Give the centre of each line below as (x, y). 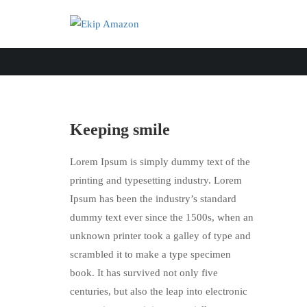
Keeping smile (120, 130)
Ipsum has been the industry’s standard (153, 199)
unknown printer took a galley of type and (160, 236)
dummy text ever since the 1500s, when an (162, 217)
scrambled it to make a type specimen (150, 254)
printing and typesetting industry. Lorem (156, 180)
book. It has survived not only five (144, 273)
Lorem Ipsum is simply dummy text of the (160, 162)
